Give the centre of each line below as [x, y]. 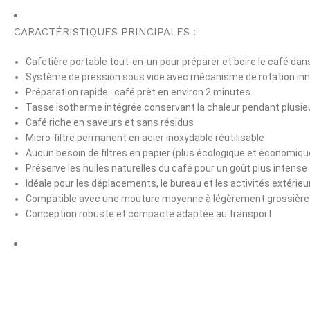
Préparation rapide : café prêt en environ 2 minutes [138, 92]
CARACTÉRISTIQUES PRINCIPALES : [105, 32]
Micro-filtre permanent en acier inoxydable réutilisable [145, 138]
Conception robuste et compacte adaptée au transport [149, 214]
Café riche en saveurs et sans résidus [110, 123]
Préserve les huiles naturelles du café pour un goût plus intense [166, 168]
